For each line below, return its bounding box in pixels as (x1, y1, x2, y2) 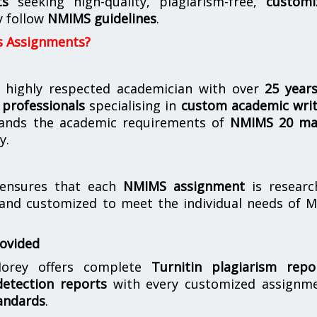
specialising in (84, 97, 181, 114)
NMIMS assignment (123, 178, 245, 195)
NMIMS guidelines (47, 10, 156, 27)
